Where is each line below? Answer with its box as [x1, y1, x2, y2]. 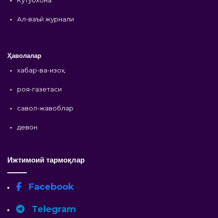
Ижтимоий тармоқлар [7, 155, 85, 164]
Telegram [29, 203, 76, 215]
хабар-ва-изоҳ [17, 66, 65, 74]
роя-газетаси [17, 85, 62, 93]
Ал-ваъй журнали [17, 15, 74, 23]
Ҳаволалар [7, 52, 41, 59]
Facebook [26, 181, 74, 192]
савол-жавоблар [17, 104, 73, 112]
